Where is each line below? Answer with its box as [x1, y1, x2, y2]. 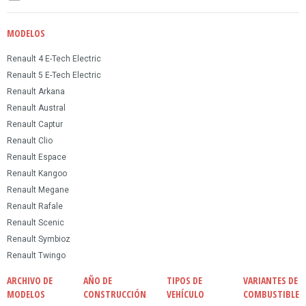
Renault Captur [7, 119, 63, 129]
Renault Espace [7, 152, 66, 162]
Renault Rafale [7, 201, 63, 211]
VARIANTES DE [243, 273, 298, 287]
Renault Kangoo [7, 168, 67, 178]
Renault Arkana [7, 86, 65, 96]
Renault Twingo [7, 250, 66, 260]
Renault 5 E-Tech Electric [7, 70, 101, 80]
